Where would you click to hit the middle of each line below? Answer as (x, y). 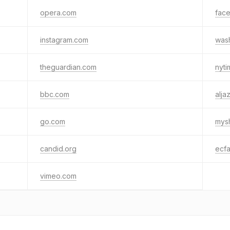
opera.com (58, 13)
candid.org (58, 149)
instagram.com (64, 40)
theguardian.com (68, 67)
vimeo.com (58, 176)
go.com (53, 121)
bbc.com (55, 94)
